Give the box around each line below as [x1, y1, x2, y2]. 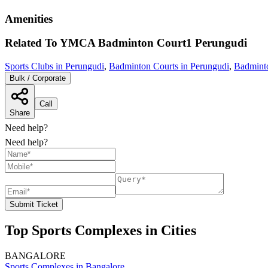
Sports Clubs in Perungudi [5, 61, 104, 72]
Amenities [5, 12, 53, 25]
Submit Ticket [10, 200, 58, 209]
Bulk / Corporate [10, 74, 66, 83]
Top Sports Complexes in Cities [5, 223, 196, 239]
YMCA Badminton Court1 [60, 36, 192, 50]
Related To [5, 36, 60, 50]
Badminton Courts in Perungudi [109, 61, 229, 72]
